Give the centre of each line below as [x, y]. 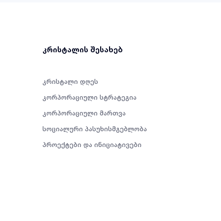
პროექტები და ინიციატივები [92, 145]
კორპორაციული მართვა [84, 113]
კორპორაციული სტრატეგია [89, 97]
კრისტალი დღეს [70, 81]
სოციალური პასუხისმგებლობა [94, 129]
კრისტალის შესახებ [82, 50]
